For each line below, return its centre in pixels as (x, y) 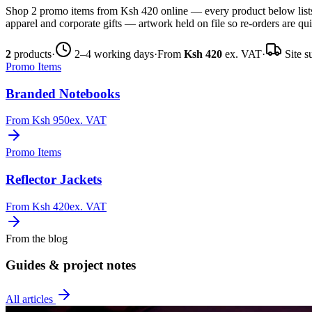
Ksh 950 (51, 120)
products (31, 54)
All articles (31, 299)
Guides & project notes (71, 265)
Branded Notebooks (63, 93)
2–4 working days (113, 54)
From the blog (37, 238)
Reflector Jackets (54, 179)
